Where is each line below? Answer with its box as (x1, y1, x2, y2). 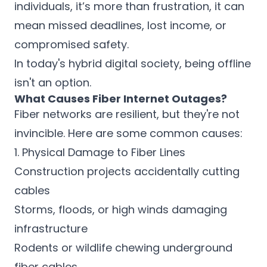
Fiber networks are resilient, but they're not (14, 107, 240, 122)
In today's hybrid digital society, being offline (14, 56, 251, 71)
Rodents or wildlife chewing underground (14, 240, 232, 255)
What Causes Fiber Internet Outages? (14, 91, 227, 106)
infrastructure (14, 221, 88, 236)
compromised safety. (14, 37, 129, 52)
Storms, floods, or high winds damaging (14, 202, 227, 217)
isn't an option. (14, 75, 91, 90)
